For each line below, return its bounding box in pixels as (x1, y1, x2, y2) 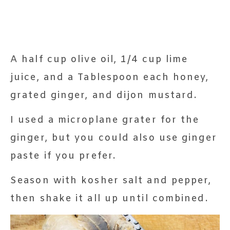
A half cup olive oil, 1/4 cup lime (10, 53, 188, 66)
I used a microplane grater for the (10, 113, 200, 126)
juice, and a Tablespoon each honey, (10, 71, 209, 84)
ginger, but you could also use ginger (10, 131, 217, 144)
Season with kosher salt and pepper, (10, 174, 212, 187)
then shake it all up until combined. (10, 192, 208, 205)
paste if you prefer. (10, 149, 117, 162)
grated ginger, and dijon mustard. (10, 89, 198, 102)
